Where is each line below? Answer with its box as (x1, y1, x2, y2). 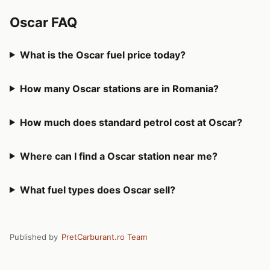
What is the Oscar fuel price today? (19, 48, 186, 61)
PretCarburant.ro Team (61, 232, 147, 242)
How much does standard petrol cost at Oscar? (19, 116, 242, 128)
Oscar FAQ (10, 14, 77, 30)
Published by (10, 232, 60, 242)
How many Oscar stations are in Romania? (19, 82, 219, 95)
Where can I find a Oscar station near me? (19, 149, 218, 162)
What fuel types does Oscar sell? (19, 183, 175, 196)
